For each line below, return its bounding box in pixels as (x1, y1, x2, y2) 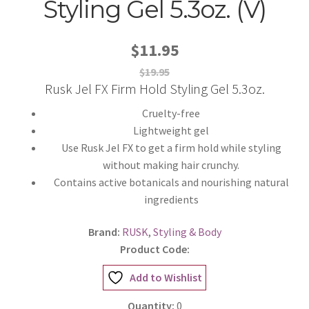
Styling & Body (152, 225, 221, 239)
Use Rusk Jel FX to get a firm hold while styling (61, 140, 281, 154)
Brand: (88, 225, 120, 239)
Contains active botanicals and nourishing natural (53, 175, 289, 189)
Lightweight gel (133, 123, 209, 137)
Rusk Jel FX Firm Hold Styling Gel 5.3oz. (44, 79, 265, 97)
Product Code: (119, 242, 190, 257)
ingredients (143, 192, 199, 206)
